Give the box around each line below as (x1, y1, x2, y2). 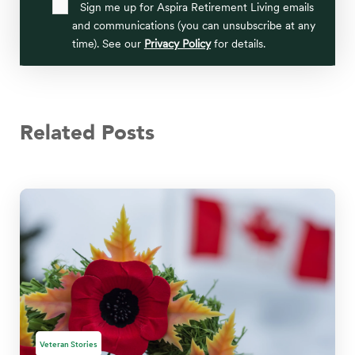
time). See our (71, 37, 144, 51)
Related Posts (20, 119, 155, 148)
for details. (210, 37, 265, 51)
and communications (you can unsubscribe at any (71, 19, 315, 32)
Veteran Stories (40, 338, 97, 349)
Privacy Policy (143, 37, 211, 51)
